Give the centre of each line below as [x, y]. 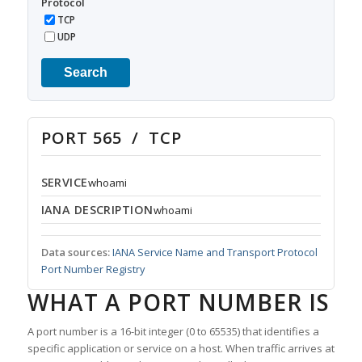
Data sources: [75, 253]
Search [85, 73]
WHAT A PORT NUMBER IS [178, 303]
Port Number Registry [93, 269]
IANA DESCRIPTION [97, 210]
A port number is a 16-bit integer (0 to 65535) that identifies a [173, 332]
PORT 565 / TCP [111, 138]
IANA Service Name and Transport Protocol [215, 253]
